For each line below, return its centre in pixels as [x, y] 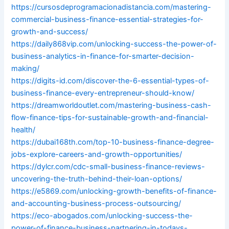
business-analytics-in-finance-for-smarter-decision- [103, 56]
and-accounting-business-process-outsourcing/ [96, 204]
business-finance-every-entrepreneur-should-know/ [103, 93]
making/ [26, 69]
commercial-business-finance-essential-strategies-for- [108, 20]
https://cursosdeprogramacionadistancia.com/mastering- [111, 7]
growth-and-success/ [50, 32]
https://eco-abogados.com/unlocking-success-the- [102, 216]
